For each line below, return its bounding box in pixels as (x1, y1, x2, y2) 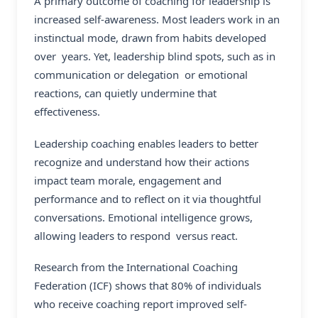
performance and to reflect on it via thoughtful (34, 191, 261, 206)
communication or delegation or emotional (34, 67, 248, 82)
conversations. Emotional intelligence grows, (34, 209, 253, 224)
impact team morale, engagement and (34, 172, 221, 187)
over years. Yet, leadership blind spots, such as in (34, 48, 275, 63)
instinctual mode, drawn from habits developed (34, 30, 266, 45)
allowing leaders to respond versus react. (34, 228, 238, 243)
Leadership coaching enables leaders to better (34, 136, 258, 150)
